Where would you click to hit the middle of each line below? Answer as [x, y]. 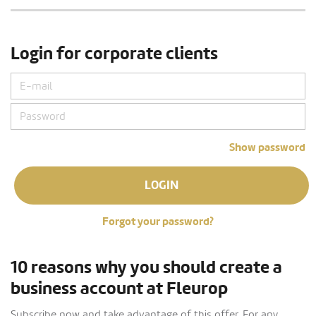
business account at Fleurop [119, 288]
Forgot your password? [158, 221]
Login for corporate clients [114, 54]
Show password [267, 147]
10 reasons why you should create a [146, 267]
